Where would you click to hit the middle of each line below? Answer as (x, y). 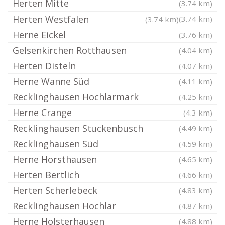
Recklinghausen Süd (55, 144)
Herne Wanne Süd (51, 81)
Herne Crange (42, 113)
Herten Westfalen (51, 19)
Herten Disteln (44, 66)
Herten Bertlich (46, 175)
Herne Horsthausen (55, 159)
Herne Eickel (39, 35)
